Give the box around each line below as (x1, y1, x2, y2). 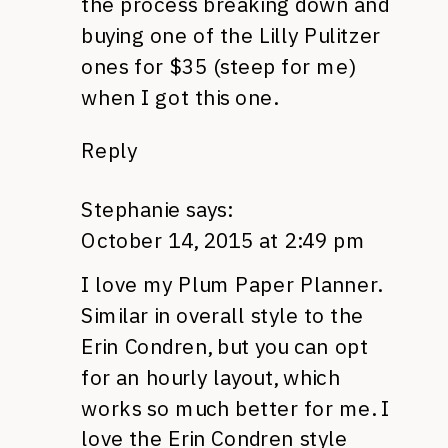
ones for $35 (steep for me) (81, 53, 356, 80)
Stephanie (81, 195, 181, 223)
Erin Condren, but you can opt (81, 333, 369, 360)
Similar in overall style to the (81, 302, 364, 329)
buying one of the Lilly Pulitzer (81, 22, 381, 49)
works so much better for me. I (81, 394, 390, 422)
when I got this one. (81, 83, 278, 111)
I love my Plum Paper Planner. (81, 271, 381, 299)
